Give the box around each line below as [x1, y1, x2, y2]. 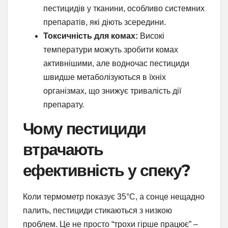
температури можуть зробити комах [43, 45, 178, 54]
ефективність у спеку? [23, 160, 190, 180]
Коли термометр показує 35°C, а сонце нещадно [23, 192, 205, 201]
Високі [138, 32, 164, 41]
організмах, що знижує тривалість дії [43, 87, 181, 96]
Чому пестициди [23, 118, 146, 138]
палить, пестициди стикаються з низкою [23, 206, 172, 215]
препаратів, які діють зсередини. [43, 18, 166, 27]
